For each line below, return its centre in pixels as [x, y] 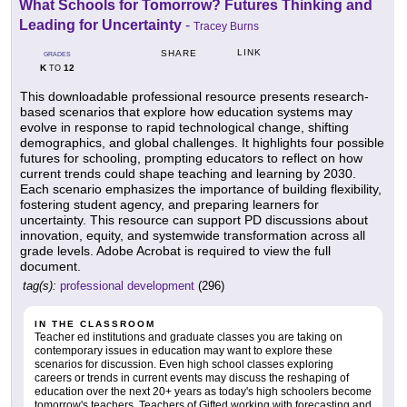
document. [50, 267]
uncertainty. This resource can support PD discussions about [194, 220]
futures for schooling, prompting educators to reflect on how [191, 159]
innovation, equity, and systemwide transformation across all [193, 236]
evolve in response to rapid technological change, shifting [184, 128]
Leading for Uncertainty [100, 25]
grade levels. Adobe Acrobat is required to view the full [175, 251]
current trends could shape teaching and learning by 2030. [188, 174]
